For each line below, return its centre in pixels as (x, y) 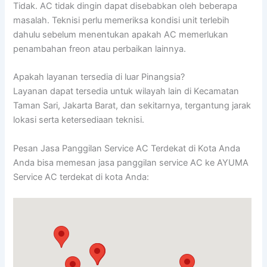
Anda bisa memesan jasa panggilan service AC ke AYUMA (131, 162)
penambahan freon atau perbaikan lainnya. (100, 49)
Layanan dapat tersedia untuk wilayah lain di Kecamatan (126, 91)
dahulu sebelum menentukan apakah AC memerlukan (121, 35)
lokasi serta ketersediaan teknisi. (79, 120)
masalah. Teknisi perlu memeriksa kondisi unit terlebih (122, 21)
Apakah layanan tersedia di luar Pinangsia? (99, 77)
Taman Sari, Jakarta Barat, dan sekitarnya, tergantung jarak (132, 106)
